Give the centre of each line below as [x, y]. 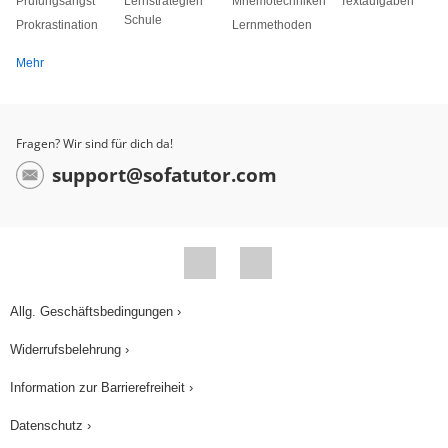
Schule [143, 20]
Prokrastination [57, 25]
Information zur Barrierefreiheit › [101, 388]
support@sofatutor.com [164, 174]
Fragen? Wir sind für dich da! [94, 144]
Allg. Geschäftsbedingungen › [95, 312]
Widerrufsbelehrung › [69, 350]
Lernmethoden [272, 25]
